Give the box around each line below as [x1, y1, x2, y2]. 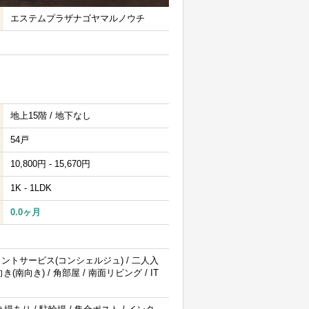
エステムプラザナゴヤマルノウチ [10, 13, 145, 23]
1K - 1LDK [10, 183, 52, 193]
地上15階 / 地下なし [10, 110, 91, 121]
